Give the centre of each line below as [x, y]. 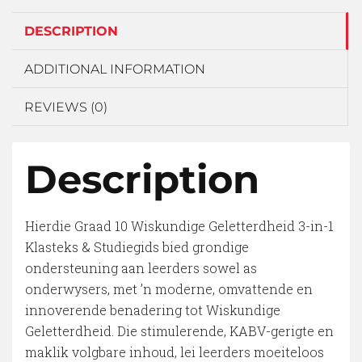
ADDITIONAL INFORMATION [115, 69]
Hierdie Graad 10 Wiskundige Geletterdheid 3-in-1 [179, 226]
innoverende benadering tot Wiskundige [153, 310]
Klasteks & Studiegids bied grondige [137, 247]
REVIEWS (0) [66, 107]
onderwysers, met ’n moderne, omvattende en [169, 289]
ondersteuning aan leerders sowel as [141, 268]
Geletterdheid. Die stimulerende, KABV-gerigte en [179, 331]
